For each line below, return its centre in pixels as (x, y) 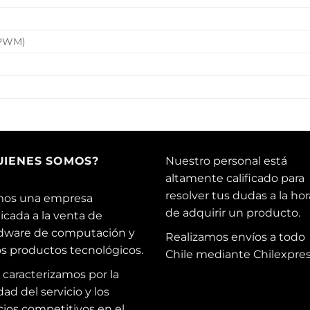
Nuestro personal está (226, 161)
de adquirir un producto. (233, 212)
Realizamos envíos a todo (235, 237)
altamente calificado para (235, 178)
